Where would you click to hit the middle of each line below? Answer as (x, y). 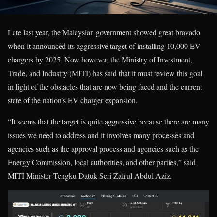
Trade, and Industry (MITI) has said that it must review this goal (105, 73)
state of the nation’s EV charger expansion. (73, 100)
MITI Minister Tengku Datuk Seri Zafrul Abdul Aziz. (90, 175)
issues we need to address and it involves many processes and (101, 135)
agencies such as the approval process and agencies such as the (103, 148)
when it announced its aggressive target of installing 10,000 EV (104, 46)
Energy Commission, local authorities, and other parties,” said (102, 162)
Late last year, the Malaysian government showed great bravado (104, 32)
